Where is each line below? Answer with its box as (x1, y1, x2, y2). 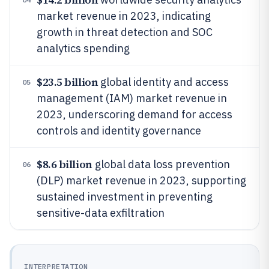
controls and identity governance (37, 124, 201, 138)
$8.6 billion (37, 157, 92, 172)
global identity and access (98, 75, 229, 89)
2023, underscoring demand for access (37, 107, 232, 121)
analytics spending (37, 41, 130, 55)
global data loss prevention (92, 157, 230, 171)
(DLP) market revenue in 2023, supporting (37, 174, 246, 187)
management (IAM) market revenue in (37, 91, 227, 105)
